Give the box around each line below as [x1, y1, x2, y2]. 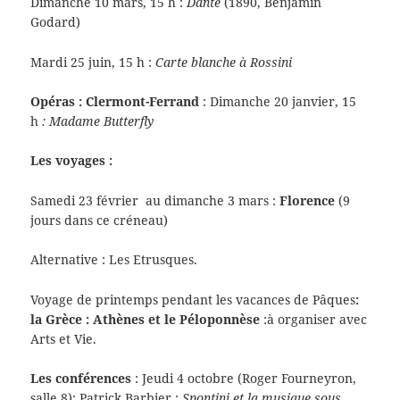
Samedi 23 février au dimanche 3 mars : [30, 191, 280, 209]
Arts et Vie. [30, 329, 97, 347]
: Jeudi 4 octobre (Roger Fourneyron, [131, 369, 357, 387]
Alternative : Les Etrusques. [30, 251, 198, 269]
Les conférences [30, 369, 132, 387]
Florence [279, 191, 336, 209]
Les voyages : [30, 152, 113, 170]
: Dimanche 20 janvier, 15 [199, 93, 357, 111]
